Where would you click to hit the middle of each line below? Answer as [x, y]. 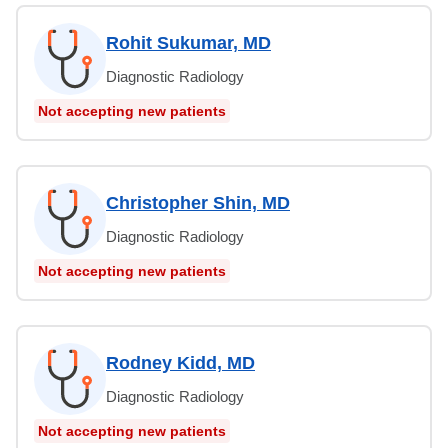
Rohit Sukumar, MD [188, 42]
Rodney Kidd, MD [180, 362]
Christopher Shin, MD [198, 202]
